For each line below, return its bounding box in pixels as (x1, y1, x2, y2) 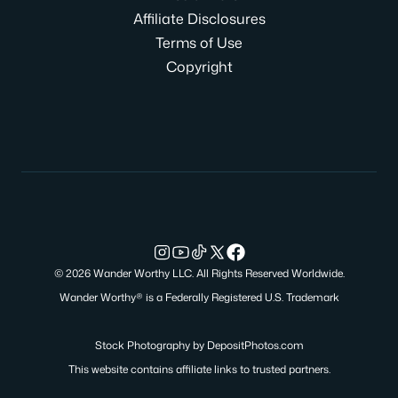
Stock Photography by (94, 338, 207, 354)
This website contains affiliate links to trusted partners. (68, 362, 330, 378)
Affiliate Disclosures (132, 8, 266, 28)
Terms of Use (155, 32, 243, 52)
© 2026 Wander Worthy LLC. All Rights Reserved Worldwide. (53, 266, 345, 282)
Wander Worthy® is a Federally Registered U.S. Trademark (59, 290, 339, 306)
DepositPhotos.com (206, 338, 304, 354)
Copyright (165, 56, 233, 76)
